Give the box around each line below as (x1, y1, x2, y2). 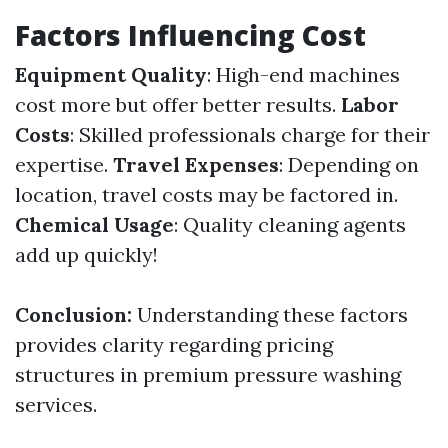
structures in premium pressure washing (15, 362, 401, 387)
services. (15, 392, 97, 417)
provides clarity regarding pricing (15, 332, 333, 357)
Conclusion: (15, 302, 132, 327)
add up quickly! (15, 242, 158, 267)
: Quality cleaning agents (174, 212, 406, 237)
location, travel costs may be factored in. (15, 182, 398, 207)
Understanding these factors (132, 302, 408, 327)
